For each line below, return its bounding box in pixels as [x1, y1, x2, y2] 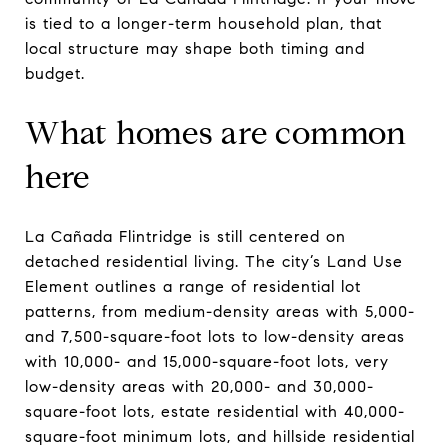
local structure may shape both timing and [25, 38, 365, 58]
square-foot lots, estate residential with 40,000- [25, 401, 405, 421]
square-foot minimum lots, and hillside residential [25, 426, 415, 446]
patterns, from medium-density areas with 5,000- [25, 301, 415, 321]
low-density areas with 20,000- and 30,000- [25, 376, 374, 396]
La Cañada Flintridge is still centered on [25, 226, 346, 246]
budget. [25, 63, 85, 83]
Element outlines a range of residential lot [25, 276, 361, 296]
